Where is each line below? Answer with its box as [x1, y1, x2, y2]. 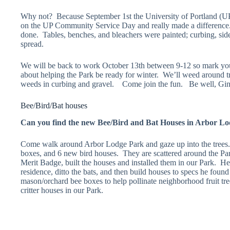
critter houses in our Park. [21, 185, 103, 195]
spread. [21, 39, 44, 48]
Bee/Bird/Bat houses [21, 101, 87, 110]
